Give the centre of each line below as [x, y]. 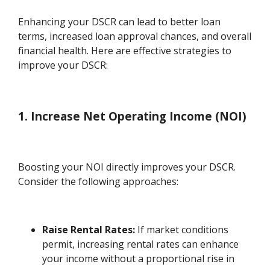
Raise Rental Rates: [89, 230]
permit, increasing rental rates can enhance [141, 244]
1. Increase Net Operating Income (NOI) [133, 116]
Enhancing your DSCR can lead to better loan [120, 21]
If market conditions [182, 230]
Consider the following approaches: [99, 182]
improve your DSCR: [63, 65]
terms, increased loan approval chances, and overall [135, 36]
